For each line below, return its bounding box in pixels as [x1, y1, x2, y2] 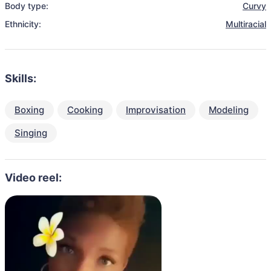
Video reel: [5, 171, 62, 184]
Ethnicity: [5, 19, 41, 29]
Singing [15, 127, 47, 139]
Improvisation [126, 104, 186, 116]
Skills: [5, 72, 36, 85]
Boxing [15, 104, 44, 116]
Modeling [209, 104, 249, 116]
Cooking [67, 104, 103, 116]
